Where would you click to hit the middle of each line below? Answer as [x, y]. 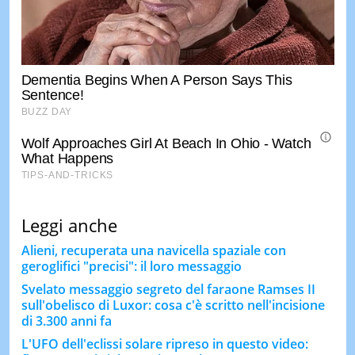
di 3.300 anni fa [66, 321]
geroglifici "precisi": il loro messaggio [131, 266]
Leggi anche [69, 225]
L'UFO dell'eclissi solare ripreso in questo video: [164, 344]
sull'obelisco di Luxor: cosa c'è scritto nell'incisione [173, 305]
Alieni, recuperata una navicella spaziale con [153, 250]
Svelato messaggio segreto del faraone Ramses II [168, 289]
